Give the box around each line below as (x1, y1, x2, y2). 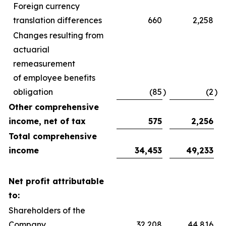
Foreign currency (13, 1, 80, 11)
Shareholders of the (9, 205, 85, 215)
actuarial (13, 44, 49, 54)
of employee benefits (13, 73, 95, 83)
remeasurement (13, 59, 75, 69)
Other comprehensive (9, 102, 99, 112)
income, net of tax (9, 116, 86, 126)
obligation (13, 87, 53, 97)
